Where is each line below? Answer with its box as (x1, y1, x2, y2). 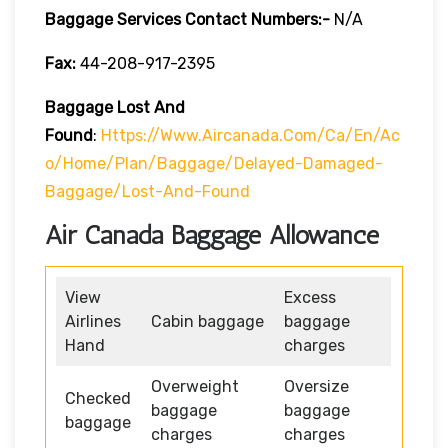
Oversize (284, 376, 349, 396)
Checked (65, 388, 131, 408)
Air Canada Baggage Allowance (45, 219, 379, 251)
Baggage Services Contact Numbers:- (45, 9, 330, 29)
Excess (284, 287, 336, 307)
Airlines (65, 311, 121, 331)
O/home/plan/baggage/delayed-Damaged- (45, 153, 383, 173)
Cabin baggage (151, 311, 264, 331)
